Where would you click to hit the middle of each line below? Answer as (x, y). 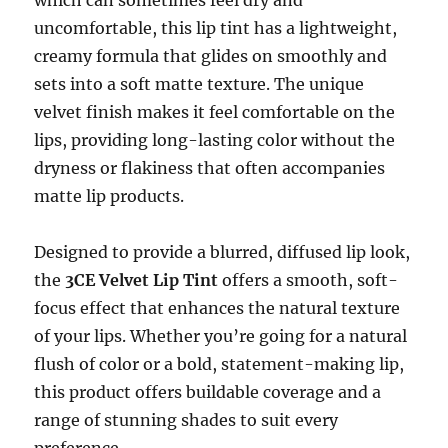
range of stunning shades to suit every (186, 419)
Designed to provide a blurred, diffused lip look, (222, 251)
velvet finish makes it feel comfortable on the (215, 111)
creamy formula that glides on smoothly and (211, 55)
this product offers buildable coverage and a (208, 391)
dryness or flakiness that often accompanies (210, 167)
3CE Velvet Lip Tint (142, 279)
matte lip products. (109, 195)
